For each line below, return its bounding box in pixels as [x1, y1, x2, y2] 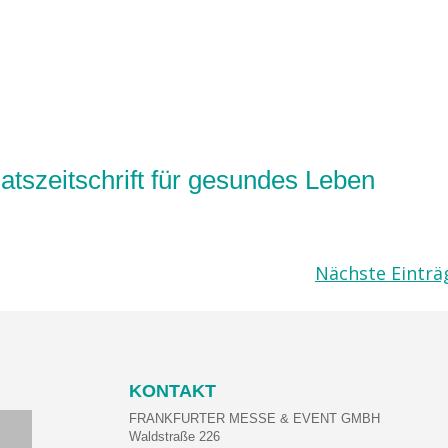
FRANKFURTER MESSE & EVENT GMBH [128, 411, 380, 426]
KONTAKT [128, 381, 216, 401]
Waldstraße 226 [128, 429, 220, 444]
